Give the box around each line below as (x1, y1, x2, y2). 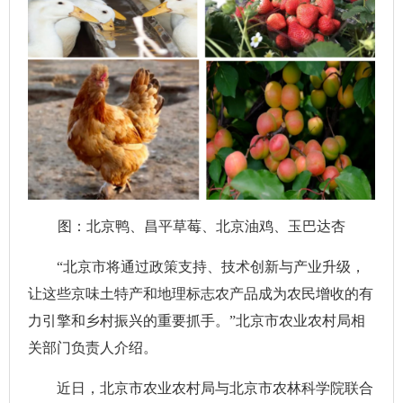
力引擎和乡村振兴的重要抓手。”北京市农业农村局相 (28, 313, 365, 329)
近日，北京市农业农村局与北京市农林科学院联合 (28, 381, 373, 397)
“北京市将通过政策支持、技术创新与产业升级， (28, 259, 365, 275)
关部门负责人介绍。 (28, 340, 157, 356)
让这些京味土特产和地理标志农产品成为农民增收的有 (28, 286, 373, 302)
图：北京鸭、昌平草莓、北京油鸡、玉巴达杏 (58, 219, 345, 235)
